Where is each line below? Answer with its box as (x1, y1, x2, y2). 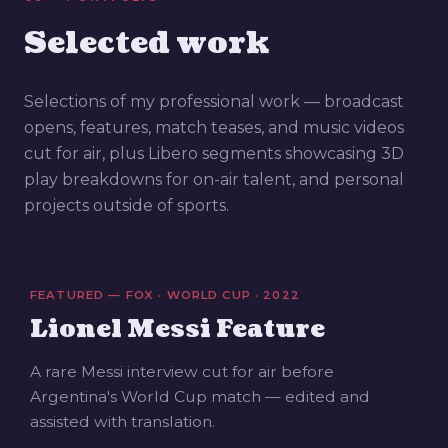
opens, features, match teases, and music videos (24, 118, 404, 138)
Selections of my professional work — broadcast (24, 92, 404, 112)
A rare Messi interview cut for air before (30, 362, 334, 382)
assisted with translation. (30, 412, 215, 432)
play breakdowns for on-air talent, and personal (24, 170, 404, 190)
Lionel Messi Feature (30, 312, 325, 347)
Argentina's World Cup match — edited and (30, 387, 370, 407)
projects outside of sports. (24, 196, 229, 216)
